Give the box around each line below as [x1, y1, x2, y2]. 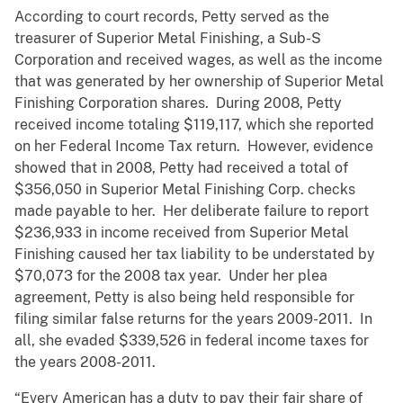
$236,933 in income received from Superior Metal [14, 224, 349, 242]
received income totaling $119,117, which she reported [14, 116, 374, 134]
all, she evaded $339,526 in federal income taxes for [14, 332, 369, 350]
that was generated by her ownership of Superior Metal [14, 73, 384, 91]
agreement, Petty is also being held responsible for [14, 289, 354, 307]
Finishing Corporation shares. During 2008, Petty [14, 94, 342, 112]
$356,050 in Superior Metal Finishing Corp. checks [14, 181, 355, 199]
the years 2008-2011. [14, 354, 156, 372]
